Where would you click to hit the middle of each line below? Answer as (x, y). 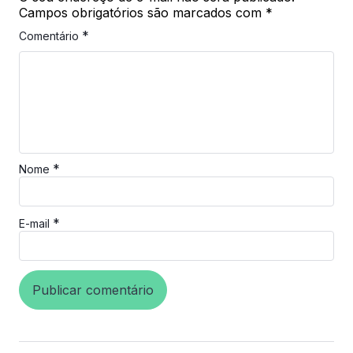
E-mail (36, 223)
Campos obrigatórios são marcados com (142, 13)
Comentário (50, 36)
